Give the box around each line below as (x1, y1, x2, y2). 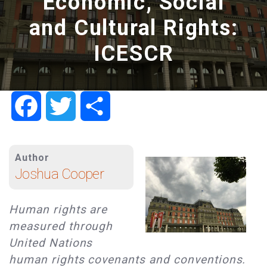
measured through (9, 219, 113, 234)
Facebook (41, 100, 87, 111)
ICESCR (93, 41, 174, 66)
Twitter (76, 100, 109, 111)
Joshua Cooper (15, 166, 104, 183)
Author (15, 152, 49, 164)
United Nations (9, 236, 93, 250)
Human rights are (9, 203, 108, 217)
